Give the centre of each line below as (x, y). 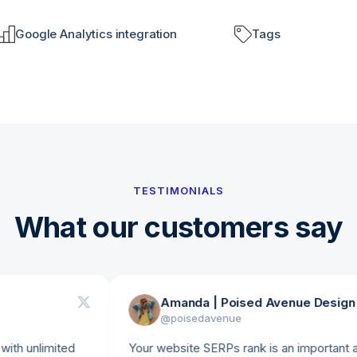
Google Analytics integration (96, 34)
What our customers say (178, 227)
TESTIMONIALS (178, 190)
